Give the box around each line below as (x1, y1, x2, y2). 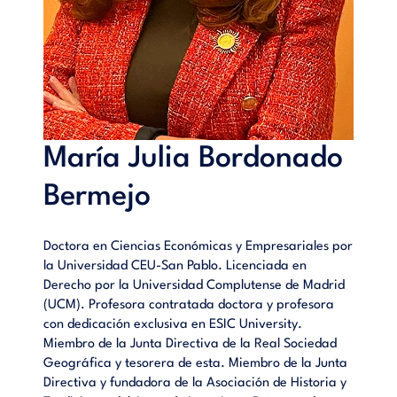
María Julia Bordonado (43, 144, 344, 174)
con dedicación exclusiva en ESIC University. (43, 317, 303, 331)
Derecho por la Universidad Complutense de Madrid (43, 278, 346, 292)
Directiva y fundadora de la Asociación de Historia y (43, 376, 347, 390)
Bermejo (43, 182, 152, 212)
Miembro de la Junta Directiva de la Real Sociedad (43, 337, 338, 351)
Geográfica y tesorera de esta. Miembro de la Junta (43, 356, 348, 370)
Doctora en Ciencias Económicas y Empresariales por (43, 239, 354, 253)
